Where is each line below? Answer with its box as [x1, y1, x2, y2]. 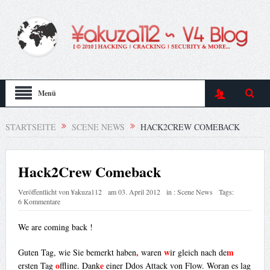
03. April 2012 [118, 187, 160, 197]
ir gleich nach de [169, 246, 227, 259]
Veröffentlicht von [17, 187, 71, 197]
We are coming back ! [17, 221, 93, 233]
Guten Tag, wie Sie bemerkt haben [17, 246, 136, 259]
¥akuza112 [71, 187, 102, 197]
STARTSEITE [5, 121, 56, 133]
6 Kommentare [17, 196, 60, 207]
